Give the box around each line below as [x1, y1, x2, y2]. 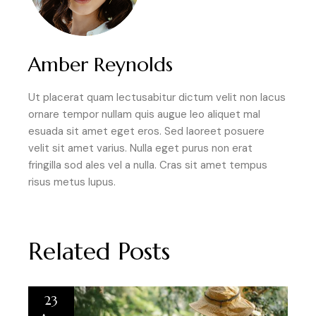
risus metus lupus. [28, 175, 116, 190]
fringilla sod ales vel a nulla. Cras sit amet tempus [28, 158, 267, 173]
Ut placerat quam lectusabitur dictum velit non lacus [28, 90, 286, 105]
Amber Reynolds [28, 52, 173, 78]
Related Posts [28, 236, 170, 267]
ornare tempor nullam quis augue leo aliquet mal [28, 107, 260, 122]
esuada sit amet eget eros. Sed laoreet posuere [28, 124, 265, 139]
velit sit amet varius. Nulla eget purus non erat [28, 141, 253, 156]
